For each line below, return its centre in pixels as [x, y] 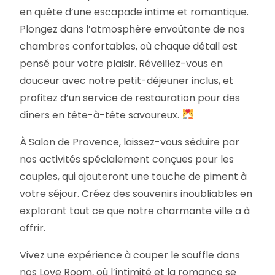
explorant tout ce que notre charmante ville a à [135, 211]
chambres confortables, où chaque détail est [129, 46]
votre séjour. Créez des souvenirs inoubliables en [136, 193]
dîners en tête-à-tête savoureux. [101, 115]
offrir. [33, 228]
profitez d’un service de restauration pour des [130, 98]
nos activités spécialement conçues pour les [127, 159]
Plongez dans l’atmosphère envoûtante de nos [133, 29]
